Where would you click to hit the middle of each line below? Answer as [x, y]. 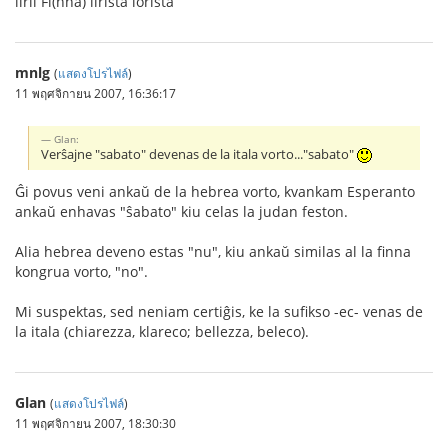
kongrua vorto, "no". [81, 272]
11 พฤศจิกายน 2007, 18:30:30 [95, 423]
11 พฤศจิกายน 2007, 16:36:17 [95, 93]
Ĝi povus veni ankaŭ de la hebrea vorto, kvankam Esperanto [215, 192]
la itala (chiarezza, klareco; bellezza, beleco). [162, 332]
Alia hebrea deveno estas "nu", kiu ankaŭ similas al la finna [213, 252]
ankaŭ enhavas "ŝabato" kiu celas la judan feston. [181, 212]
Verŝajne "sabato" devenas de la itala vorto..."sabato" [199, 155]
